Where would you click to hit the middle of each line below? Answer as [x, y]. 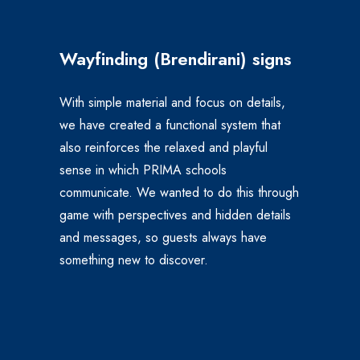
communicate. [96, 192]
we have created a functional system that [170, 125]
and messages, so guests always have [163, 237]
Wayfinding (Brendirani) [156, 58]
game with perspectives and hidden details [175, 215]
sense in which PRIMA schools [143, 170]
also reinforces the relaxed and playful [164, 147]
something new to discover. [134, 260]
